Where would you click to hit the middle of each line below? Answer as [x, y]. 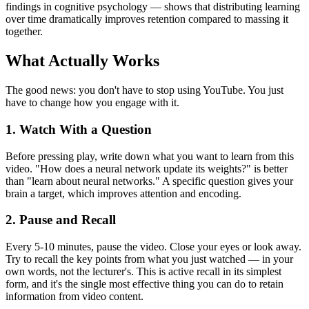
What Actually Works [82, 61]
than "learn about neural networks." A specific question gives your [149, 181]
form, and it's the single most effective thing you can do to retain [144, 283]
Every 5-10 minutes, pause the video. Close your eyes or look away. [153, 246]
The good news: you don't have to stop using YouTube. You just [144, 90]
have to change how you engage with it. [92, 103]
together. [24, 32]
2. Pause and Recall [61, 220]
